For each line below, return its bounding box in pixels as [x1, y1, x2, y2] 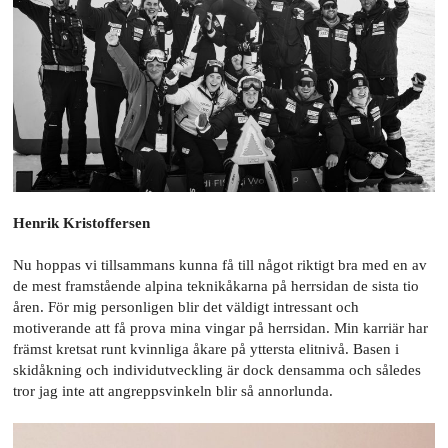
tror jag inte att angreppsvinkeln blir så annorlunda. [13, 382, 334, 399]
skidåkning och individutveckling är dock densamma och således [13, 361, 422, 378]
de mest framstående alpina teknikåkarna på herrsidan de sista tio [13, 277, 420, 294]
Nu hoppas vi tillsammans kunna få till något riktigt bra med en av [13, 256, 428, 273]
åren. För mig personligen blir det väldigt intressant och [13, 298, 360, 315]
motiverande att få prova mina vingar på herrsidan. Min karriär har [13, 319, 429, 336]
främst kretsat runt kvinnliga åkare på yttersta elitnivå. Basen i [13, 340, 400, 357]
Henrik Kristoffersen [13, 214, 151, 231]
